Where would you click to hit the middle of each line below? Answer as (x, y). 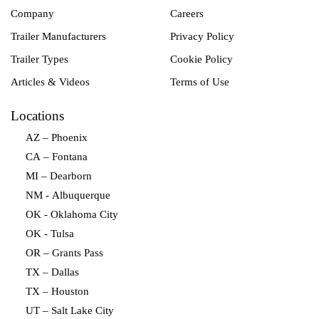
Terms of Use (200, 82)
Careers (187, 13)
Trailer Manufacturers (58, 36)
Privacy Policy (202, 36)
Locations (37, 115)
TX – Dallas (52, 272)
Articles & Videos (50, 82)
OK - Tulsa (50, 233)
